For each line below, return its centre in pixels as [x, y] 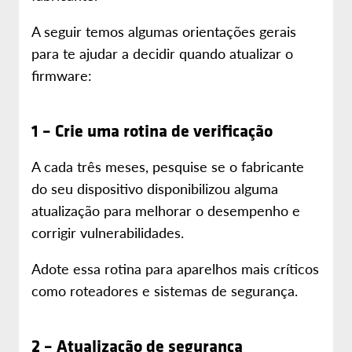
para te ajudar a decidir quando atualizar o [162, 53]
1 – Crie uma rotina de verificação [152, 130]
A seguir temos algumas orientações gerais [164, 31]
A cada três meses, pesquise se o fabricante [168, 166]
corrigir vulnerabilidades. [108, 232]
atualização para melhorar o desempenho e [166, 210]
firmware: [62, 75]
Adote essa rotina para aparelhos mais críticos [175, 268]
